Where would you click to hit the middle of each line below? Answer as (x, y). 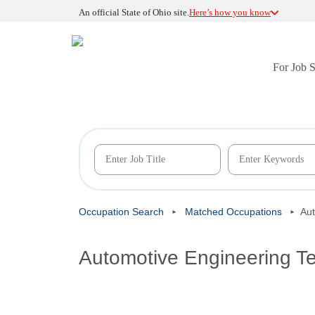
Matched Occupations (233, 212)
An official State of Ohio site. (134, 12)
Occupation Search (121, 212)
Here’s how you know (230, 12)
